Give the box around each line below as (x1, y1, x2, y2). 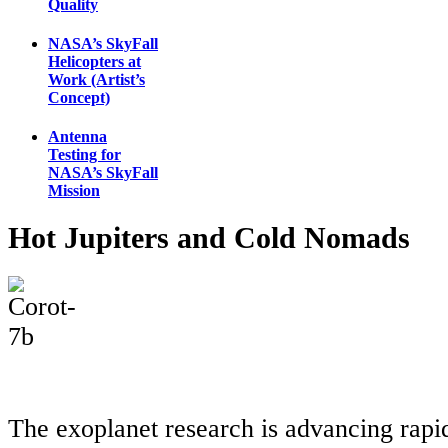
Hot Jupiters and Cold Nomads (8, 221, 410, 256)
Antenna (48, 128, 107, 146)
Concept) (48, 88, 110, 106)
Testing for (48, 146, 121, 164)
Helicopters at (48, 52, 141, 70)
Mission (48, 182, 100, 200)
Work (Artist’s (48, 70, 145, 88)
